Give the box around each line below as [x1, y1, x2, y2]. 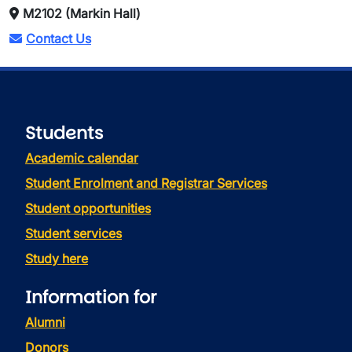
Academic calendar [25, 150, 138, 166]
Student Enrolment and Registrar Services [25, 175, 267, 191]
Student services [25, 225, 122, 241]
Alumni [25, 314, 65, 330]
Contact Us [26, 31, 91, 46]
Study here [25, 251, 88, 266]
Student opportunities [25, 200, 151, 216]
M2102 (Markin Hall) [23, 5, 141, 21]
